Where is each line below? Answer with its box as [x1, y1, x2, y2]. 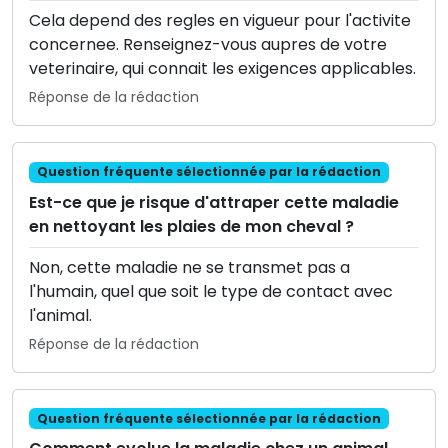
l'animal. [29, 303, 92, 327]
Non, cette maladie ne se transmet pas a [29, 255, 350, 279]
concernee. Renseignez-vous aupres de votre [29, 33, 387, 57]
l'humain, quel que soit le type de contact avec [29, 279, 393, 303]
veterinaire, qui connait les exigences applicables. [29, 57, 416, 81]
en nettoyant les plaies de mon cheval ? [29, 214, 354, 238]
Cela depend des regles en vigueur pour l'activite [29, 9, 411, 33]
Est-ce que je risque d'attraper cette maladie [29, 190, 399, 214]
